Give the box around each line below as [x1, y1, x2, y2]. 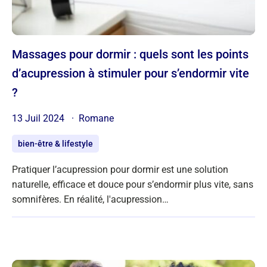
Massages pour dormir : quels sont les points [12, 47, 22, 62]
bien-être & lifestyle [18, 139, 93, 149]
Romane [79, 113, 114, 125]
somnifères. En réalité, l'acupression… [12, 194, 169, 206]
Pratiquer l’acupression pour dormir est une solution [12, 164, 228, 176]
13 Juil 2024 [12, 113, 67, 125]
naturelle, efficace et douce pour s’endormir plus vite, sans [12, 179, 253, 191]
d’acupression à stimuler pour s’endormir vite [12, 66, 249, 81]
